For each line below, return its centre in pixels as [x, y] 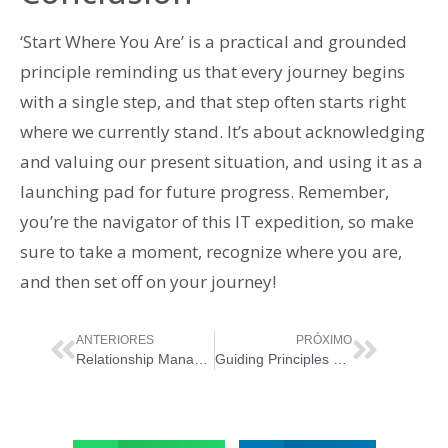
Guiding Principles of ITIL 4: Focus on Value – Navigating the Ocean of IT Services [339, 359]
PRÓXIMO [324, 340]
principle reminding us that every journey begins [212, 71]
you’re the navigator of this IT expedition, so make [217, 221]
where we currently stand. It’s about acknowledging [222, 131]
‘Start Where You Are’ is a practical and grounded [213, 41]
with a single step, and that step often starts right [213, 101]
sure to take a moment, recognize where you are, [211, 251]
